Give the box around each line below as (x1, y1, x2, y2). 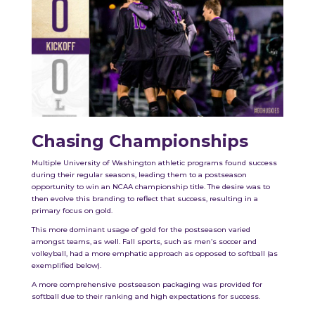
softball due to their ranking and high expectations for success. (31, 292, 260, 302)
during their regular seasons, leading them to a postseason (31, 170, 247, 180)
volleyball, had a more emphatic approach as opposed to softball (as (31, 249, 278, 259)
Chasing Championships (31, 131, 248, 152)
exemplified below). (31, 261, 101, 271)
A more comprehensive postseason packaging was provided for (31, 280, 262, 290)
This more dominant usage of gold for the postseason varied (31, 225, 250, 235)
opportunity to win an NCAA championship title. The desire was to (31, 182, 270, 192)
